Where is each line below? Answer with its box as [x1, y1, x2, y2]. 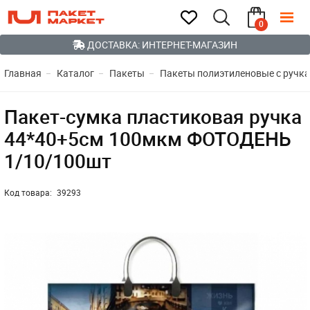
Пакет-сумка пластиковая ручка [3, 103, 302, 129]
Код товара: [3, 187, 54, 198]
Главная [3, 66, 42, 80]
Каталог [56, 66, 94, 80]
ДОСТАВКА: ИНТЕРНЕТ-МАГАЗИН [85, 38, 237, 51]
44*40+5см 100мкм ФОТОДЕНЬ [3, 125, 291, 152]
